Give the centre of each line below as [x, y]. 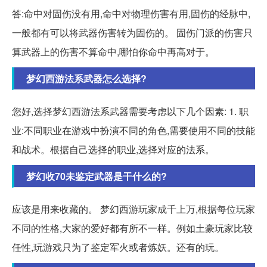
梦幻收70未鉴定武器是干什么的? [97, 176]
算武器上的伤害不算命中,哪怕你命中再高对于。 [113, 52]
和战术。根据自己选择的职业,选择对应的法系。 [113, 150]
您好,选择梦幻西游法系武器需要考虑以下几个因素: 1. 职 [130, 111]
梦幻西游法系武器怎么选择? [86, 79]
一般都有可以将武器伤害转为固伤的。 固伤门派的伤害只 [132, 33]
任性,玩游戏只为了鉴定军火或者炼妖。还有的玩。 [118, 247]
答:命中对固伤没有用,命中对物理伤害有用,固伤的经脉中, [131, 14]
